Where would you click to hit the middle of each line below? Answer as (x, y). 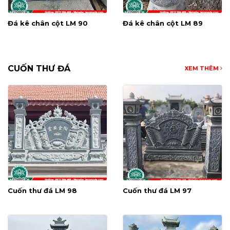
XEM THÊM (203, 69)
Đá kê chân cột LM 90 (48, 23)
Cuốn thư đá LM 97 (157, 191)
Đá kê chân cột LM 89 (163, 23)
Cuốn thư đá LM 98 (42, 191)
